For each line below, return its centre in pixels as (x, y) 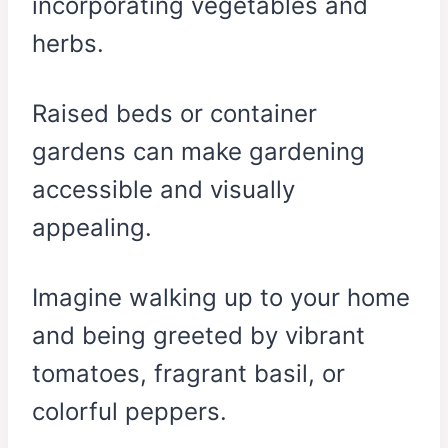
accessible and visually (163, 190)
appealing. (92, 228)
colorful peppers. (129, 412)
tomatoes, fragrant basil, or (188, 374)
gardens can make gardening (198, 152)
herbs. (68, 44)
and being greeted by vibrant (198, 336)
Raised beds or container (174, 114)
